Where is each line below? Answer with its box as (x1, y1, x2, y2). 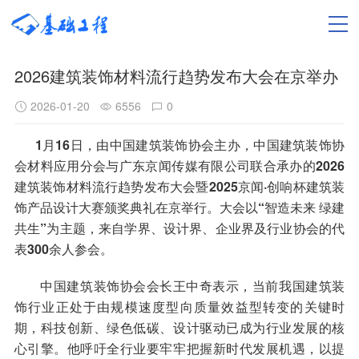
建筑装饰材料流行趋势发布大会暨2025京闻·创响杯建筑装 (14, 177, 345, 196)
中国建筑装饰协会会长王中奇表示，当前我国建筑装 (14, 276, 345, 295)
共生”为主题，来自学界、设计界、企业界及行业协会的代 (14, 219, 345, 237)
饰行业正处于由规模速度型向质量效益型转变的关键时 (14, 297, 345, 316)
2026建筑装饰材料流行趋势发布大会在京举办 (14, 64, 338, 87)
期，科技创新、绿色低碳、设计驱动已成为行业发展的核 (14, 318, 345, 337)
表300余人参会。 (14, 240, 113, 258)
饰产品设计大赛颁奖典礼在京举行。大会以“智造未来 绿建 (14, 198, 345, 216)
